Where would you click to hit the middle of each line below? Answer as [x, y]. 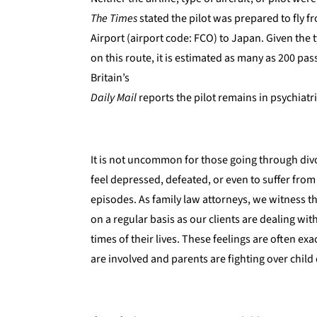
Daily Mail [114, 97]
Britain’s [110, 77]
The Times [114, 18]
